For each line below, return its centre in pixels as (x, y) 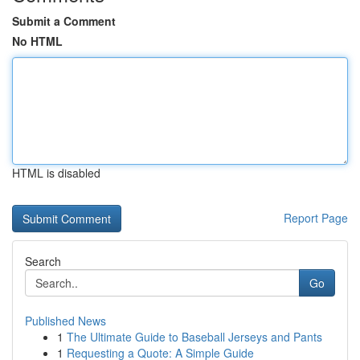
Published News (65, 321)
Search (43, 261)
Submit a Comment (64, 21)
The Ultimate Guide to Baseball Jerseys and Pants (194, 337)
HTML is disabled (56, 173)
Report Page (316, 218)
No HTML (37, 41)
